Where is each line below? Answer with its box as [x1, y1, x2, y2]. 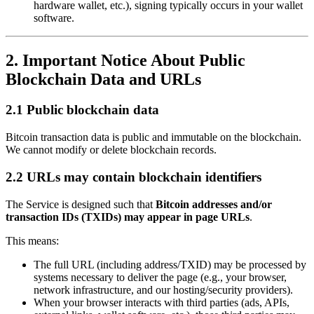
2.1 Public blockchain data [6, 102, 159, 118]
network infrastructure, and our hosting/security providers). [34, 283, 293, 296]
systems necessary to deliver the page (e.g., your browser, [34, 271, 287, 283]
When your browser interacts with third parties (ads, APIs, [34, 296, 289, 308]
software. [34, 11, 74, 24]
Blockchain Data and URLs [6, 69, 201, 88]
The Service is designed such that [6, 198, 156, 210]
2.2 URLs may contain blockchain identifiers [6, 169, 261, 184]
